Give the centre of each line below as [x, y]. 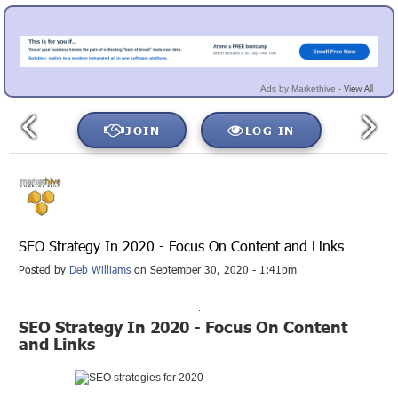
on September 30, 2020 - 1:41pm [214, 269]
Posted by [44, 269]
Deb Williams [100, 269]
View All [358, 88]
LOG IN [270, 130]
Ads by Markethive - [301, 88]
